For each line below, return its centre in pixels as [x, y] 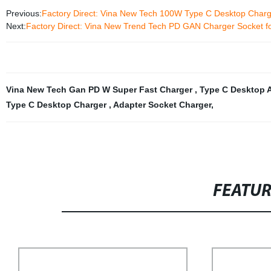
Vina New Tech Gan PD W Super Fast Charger [100, 90]
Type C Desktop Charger [57, 105]
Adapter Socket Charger [162, 105]
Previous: [24, 13]
